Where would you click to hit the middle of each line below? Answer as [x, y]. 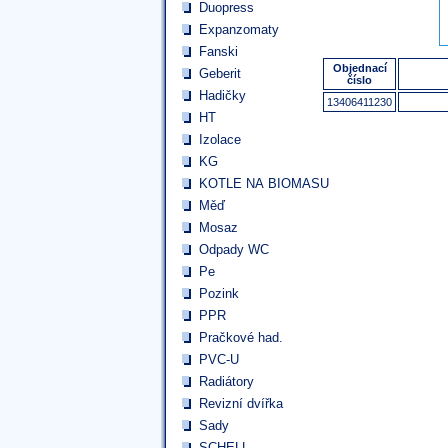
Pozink [219, 293]
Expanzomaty [239, 29]
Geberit [220, 73]
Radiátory [226, 381]
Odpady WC [234, 249]
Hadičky [222, 95]
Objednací [359, 68]
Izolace [220, 139]
